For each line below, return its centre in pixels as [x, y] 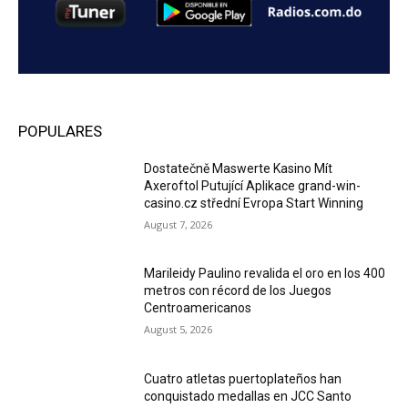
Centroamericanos [198, 308]
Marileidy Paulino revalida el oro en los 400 [265, 274]
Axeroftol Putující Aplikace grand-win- [253, 185]
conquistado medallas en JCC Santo [248, 397]
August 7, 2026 [178, 224]
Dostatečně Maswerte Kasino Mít [239, 168]
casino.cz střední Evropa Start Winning [254, 203]
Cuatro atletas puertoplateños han [243, 379]
